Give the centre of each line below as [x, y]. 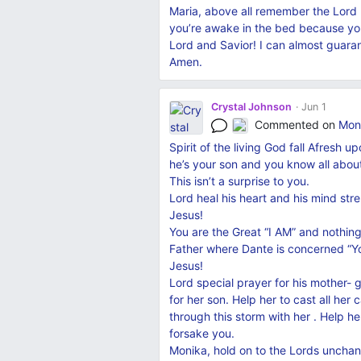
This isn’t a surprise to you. [239, 181]
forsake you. [201, 334]
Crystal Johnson [251, 106]
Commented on [297, 124]
